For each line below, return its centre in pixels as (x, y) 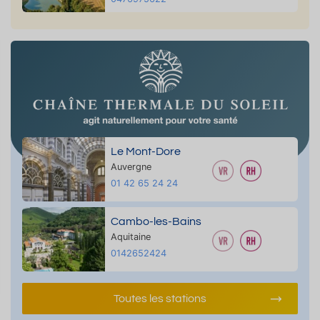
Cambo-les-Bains (156, 221)
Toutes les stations (160, 298)
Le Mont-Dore (145, 151)
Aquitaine (130, 236)
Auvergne (131, 166)
